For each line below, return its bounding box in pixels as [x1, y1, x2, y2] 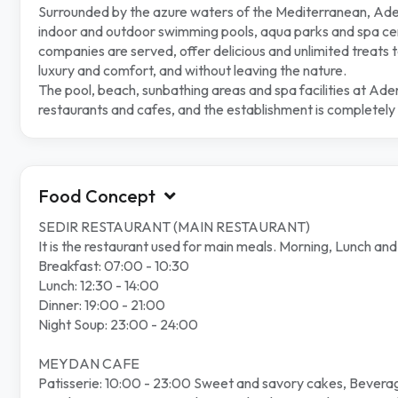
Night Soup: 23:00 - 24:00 [38, 315, 198, 334]
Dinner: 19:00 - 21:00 [38, 296, 165, 314]
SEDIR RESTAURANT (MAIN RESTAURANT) [38, 218, 310, 236]
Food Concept [38, 185, 155, 208]
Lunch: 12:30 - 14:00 [38, 276, 159, 295]
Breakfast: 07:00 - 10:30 [38, 257, 189, 275]
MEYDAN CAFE [38, 354, 139, 373]
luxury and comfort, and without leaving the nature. [38, 61, 346, 80]
